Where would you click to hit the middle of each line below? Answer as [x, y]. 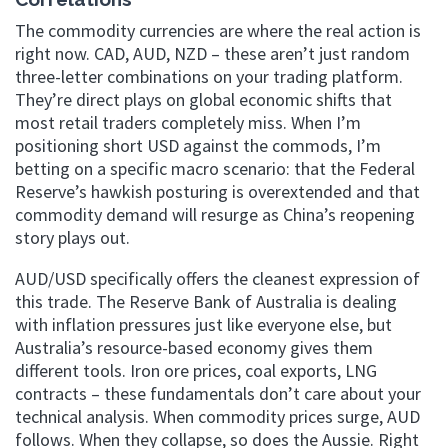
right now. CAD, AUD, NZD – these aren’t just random [212, 53]
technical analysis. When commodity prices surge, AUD [217, 416]
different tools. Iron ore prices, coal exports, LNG [196, 370]
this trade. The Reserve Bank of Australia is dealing [206, 301]
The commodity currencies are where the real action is [218, 30]
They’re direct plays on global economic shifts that [203, 99]
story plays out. [72, 237]
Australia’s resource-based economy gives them [194, 347]
